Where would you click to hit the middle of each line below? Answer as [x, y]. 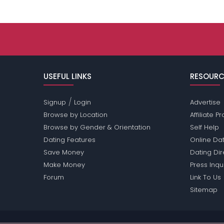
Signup [55, 102]
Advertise [205, 102]
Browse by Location [76, 115]
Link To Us [205, 177]
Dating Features [70, 140]
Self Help [204, 127]
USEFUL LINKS [68, 76]
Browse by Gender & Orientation [97, 127]
